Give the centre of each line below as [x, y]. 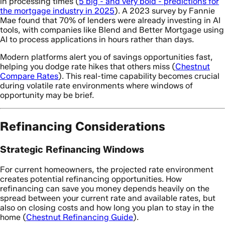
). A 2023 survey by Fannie [165, 11]
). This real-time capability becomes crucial [139, 76]
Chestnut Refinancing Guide [80, 217]
